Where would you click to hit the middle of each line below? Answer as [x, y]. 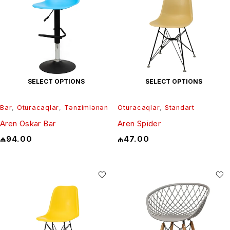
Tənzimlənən [86, 108]
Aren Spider [139, 124]
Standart [179, 108]
